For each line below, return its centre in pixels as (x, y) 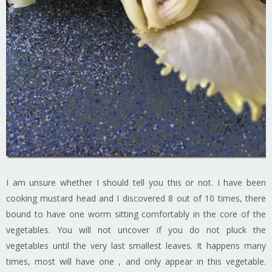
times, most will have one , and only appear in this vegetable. (136, 261)
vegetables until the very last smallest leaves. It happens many (136, 245)
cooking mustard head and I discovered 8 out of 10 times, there (136, 198)
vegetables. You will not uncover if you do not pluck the (136, 229)
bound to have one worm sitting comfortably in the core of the (136, 214)
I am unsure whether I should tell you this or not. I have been (136, 182)
